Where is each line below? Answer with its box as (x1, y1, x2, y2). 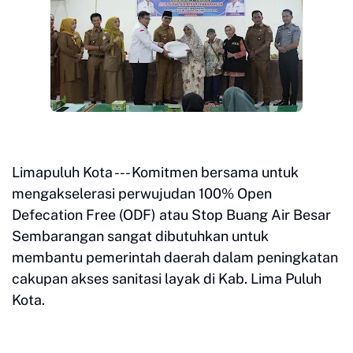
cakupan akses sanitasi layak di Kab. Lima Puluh (12, 270, 321, 287)
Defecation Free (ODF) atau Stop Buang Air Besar (12, 206, 331, 223)
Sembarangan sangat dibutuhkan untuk (12, 228, 272, 244)
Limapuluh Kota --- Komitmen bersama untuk (12, 164, 299, 180)
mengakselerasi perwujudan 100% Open (12, 185, 272, 202)
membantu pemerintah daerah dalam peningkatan (12, 249, 338, 266)
